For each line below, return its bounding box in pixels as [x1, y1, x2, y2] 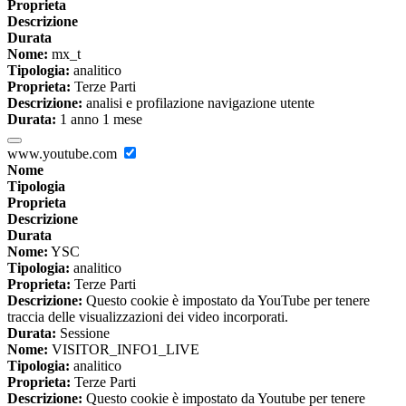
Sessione [56, 325, 110, 342]
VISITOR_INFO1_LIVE [48, 342, 199, 358]
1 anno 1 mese [56, 111, 142, 128]
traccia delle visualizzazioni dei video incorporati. [7, 309, 288, 325]
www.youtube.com [7, 146, 121, 162]
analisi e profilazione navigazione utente [82, 95, 314, 111]
